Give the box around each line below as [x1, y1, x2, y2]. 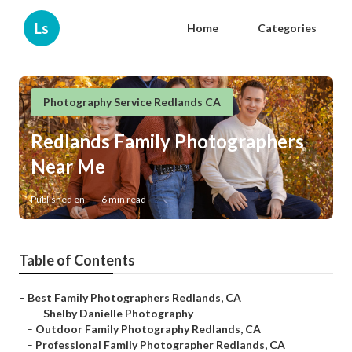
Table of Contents [19, 251, 135, 269]
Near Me [31, 155, 105, 178]
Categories [258, 21, 317, 35]
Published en [31, 193, 85, 206]
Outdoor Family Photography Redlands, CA [35, 322, 261, 336]
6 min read [101, 193, 146, 206]
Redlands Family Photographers [31, 130, 304, 153]
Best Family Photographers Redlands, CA [27, 291, 241, 305]
